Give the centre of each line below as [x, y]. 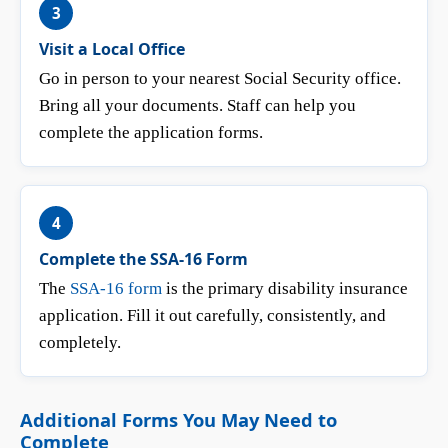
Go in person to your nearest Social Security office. [220, 78]
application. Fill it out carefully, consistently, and [212, 315]
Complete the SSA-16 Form [143, 259]
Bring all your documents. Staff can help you [197, 105]
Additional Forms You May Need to [178, 419]
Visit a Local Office [112, 49]
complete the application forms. [151, 132]
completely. [80, 342]
